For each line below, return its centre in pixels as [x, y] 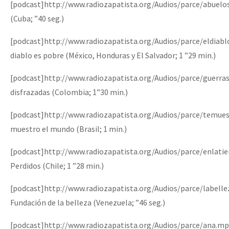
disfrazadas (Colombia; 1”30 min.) [69, 92]
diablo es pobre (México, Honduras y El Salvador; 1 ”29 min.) [113, 55]
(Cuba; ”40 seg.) [37, 18]
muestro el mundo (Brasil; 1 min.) [68, 129]
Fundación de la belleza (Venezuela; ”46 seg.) [88, 202]
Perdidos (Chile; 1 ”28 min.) [57, 165]
